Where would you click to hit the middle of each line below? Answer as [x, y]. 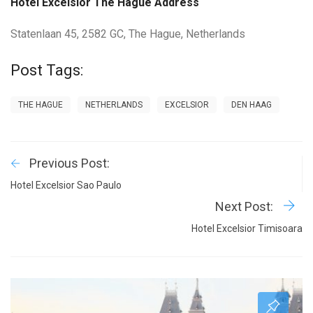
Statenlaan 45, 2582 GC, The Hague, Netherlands [128, 34]
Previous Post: [70, 163]
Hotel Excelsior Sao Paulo [66, 185]
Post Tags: [47, 71]
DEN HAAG [252, 105]
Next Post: [246, 207]
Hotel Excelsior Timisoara [247, 229]
